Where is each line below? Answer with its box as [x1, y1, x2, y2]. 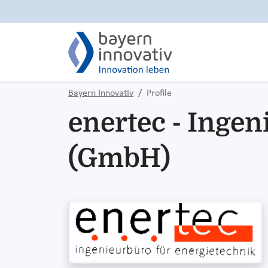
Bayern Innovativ [68, 89, 133, 98]
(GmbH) [68, 143, 170, 173]
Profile [147, 89, 172, 98]
